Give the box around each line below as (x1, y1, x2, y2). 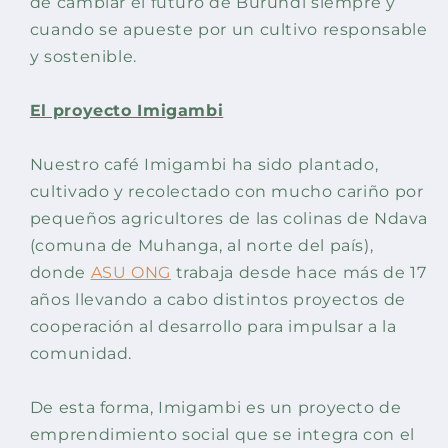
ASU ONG (90, 263, 171, 283)
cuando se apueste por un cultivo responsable (29, 20, 428, 40)
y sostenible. (29, 47, 137, 67)
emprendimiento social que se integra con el (29, 425, 415, 445)
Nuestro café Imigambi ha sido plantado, (29, 155, 379, 175)
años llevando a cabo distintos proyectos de (29, 290, 406, 310)
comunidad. (29, 344, 133, 364)
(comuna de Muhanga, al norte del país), (29, 236, 374, 256)
